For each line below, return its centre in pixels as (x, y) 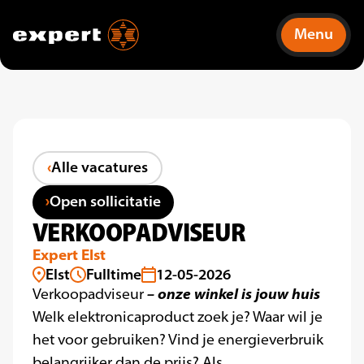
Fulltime (114, 274)
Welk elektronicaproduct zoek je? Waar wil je (178, 317)
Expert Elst (69, 255)
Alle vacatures (100, 167)
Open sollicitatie (106, 201)
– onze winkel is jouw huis (234, 294)
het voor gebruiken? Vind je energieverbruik (178, 340)
